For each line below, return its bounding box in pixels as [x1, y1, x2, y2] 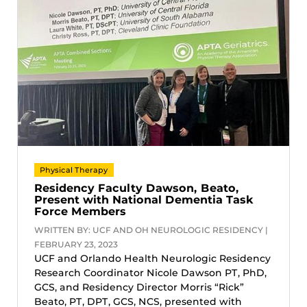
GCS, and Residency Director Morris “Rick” [34, 280, 244, 293]
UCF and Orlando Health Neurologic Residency [34, 251, 271, 265]
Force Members [34, 204, 126, 218]
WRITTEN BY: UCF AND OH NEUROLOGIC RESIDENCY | [34, 224, 268, 235]
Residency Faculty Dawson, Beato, [34, 181, 239, 195]
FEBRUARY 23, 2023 [34, 238, 118, 249]
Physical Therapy [40, 165, 108, 175]
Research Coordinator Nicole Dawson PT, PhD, [34, 266, 267, 279]
